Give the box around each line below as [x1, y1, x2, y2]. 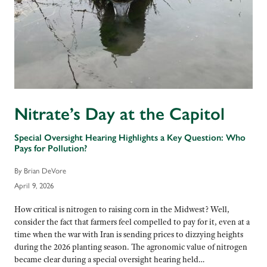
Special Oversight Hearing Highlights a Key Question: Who [14, 131, 246, 143]
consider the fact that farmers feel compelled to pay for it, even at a [14, 216, 250, 227]
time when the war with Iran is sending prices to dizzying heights [14, 228, 243, 240]
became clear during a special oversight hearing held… [14, 253, 206, 265]
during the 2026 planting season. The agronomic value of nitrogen [14, 241, 247, 252]
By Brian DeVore [14, 166, 66, 175]
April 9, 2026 [14, 181, 54, 191]
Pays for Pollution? [14, 142, 87, 154]
